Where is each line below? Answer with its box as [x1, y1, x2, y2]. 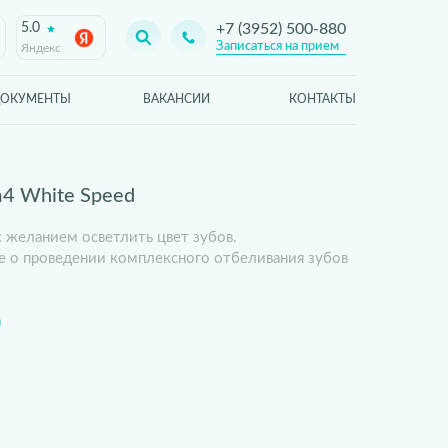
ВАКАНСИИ [142, 93, 210, 105]
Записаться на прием [216, 40, 339, 53]
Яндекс [21, 42, 61, 54]
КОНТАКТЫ [289, 93, 356, 105]
